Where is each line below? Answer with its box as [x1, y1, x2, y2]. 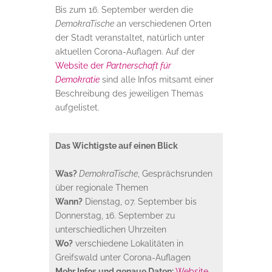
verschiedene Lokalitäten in [72, 238, 183, 248]
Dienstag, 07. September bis [82, 196, 197, 206]
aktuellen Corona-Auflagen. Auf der [55, 46, 195, 56]
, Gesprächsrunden [137, 168, 212, 178]
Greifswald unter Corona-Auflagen [55, 252, 191, 262]
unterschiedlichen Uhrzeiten [55, 224, 166, 234]
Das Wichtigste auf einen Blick [55, 140, 178, 151]
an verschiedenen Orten [114, 18, 211, 29]
